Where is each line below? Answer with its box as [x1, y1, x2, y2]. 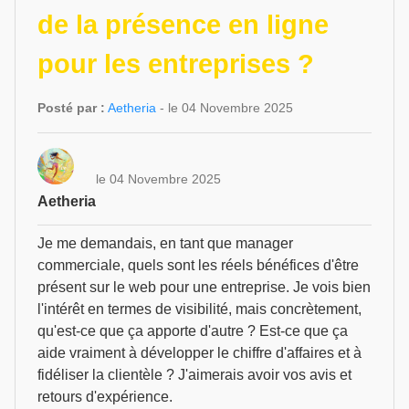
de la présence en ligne [37, 10, 329, 39]
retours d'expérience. [37, 389, 173, 404]
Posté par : [37, 100, 105, 115]
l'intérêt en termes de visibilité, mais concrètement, [37, 301, 362, 317]
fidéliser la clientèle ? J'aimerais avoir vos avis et [37, 367, 351, 383]
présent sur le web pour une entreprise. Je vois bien [37, 279, 371, 295]
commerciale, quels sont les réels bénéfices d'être [37, 257, 359, 273]
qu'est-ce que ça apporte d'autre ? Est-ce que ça [37, 323, 348, 339]
